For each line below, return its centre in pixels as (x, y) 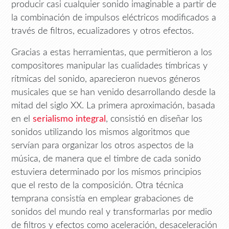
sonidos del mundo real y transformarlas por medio (112, 212)
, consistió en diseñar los (154, 119)
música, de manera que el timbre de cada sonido (106, 158)
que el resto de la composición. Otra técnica (98, 185)
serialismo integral (70, 119)
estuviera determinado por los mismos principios (107, 172)
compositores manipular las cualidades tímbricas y (110, 65)
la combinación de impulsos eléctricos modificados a (114, 17)
